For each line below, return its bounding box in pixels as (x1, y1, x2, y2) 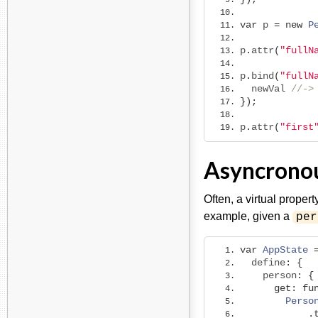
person (240, 270, 297, 281)
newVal (240, 83, 291, 94)
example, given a (204, 210, 292, 222)
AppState (263, 244, 308, 256)
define (240, 257, 285, 268)
